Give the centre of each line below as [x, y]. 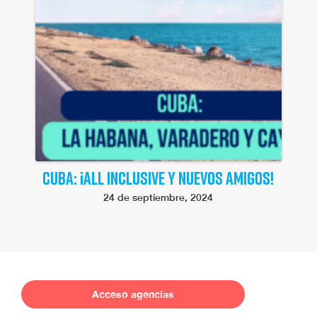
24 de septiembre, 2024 [158, 197]
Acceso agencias [133, 294]
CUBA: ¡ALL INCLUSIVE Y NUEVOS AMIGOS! [158, 178]
